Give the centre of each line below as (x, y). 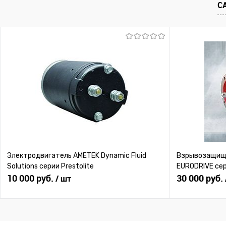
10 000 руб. (31, 178)
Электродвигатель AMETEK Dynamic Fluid (77, 156)
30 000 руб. (201, 178)
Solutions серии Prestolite (50, 166)
